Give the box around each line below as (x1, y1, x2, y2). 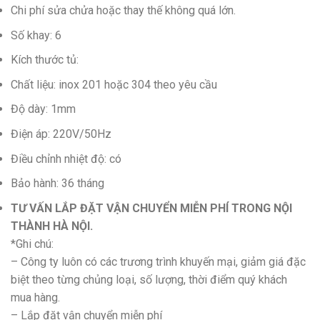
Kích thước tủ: (11, 53, 79, 67)
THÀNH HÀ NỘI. (11, 219, 93, 233)
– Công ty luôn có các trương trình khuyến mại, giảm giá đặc (11, 254, 306, 269)
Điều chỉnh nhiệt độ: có (11, 151, 121, 166)
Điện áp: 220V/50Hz (11, 127, 111, 141)
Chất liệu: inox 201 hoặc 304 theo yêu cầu (11, 77, 217, 91)
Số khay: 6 (11, 28, 61, 42)
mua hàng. (11, 290, 60, 304)
